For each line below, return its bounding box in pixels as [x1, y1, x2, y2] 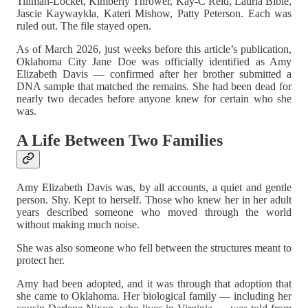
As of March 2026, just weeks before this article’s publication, [16, 43, 291, 55]
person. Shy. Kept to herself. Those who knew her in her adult [16, 194, 291, 206]
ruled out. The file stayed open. [16, 19, 151, 32]
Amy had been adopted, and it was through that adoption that [16, 278, 291, 290]
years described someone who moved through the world [16, 206, 291, 219]
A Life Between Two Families [16, 131, 223, 149]
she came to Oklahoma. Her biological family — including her [16, 290, 291, 302]
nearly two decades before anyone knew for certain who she [16, 92, 291, 104]
